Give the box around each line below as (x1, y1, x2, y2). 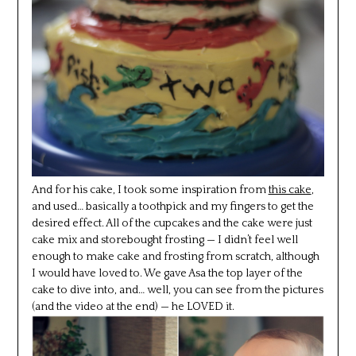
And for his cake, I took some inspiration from (31, 184, 269, 197)
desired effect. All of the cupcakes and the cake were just (31, 217, 312, 230)
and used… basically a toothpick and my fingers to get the (31, 200, 314, 214)
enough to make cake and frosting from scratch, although (31, 250, 319, 264)
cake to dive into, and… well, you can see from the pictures (31, 284, 323, 297)
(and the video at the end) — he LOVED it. (31, 300, 237, 314)
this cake (268, 184, 311, 197)
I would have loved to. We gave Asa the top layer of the (31, 267, 303, 281)
